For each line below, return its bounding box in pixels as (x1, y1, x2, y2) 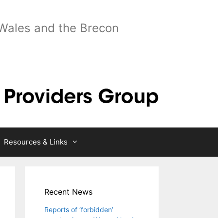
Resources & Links (4, 137, 68, 147)
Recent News (44, 187, 92, 197)
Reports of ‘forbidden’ (44, 205, 113, 214)
